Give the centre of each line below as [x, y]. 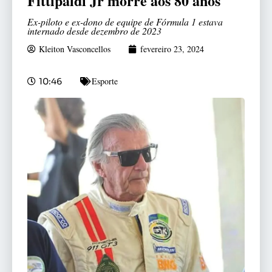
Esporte [105, 81]
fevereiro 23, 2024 [172, 49]
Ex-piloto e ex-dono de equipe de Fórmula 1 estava [125, 22]
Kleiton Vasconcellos [75, 49]
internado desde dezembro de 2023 [94, 31]
